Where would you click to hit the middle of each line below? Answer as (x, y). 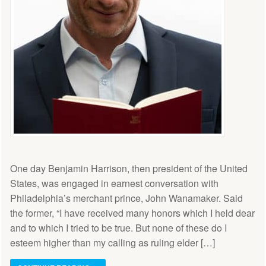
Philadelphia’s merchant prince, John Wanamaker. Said (126, 198)
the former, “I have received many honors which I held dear (132, 213)
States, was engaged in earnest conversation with (114, 183)
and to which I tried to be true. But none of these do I (118, 227)
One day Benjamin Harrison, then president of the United (129, 168)
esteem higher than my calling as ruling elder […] (113, 242)
